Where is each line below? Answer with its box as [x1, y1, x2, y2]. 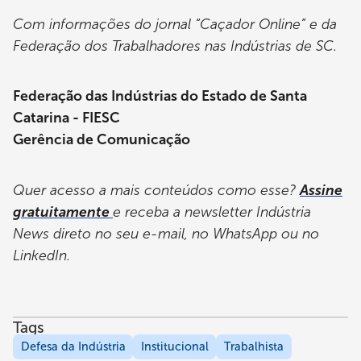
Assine [300, 180, 342, 199]
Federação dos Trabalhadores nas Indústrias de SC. [13, 37, 337, 56]
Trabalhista [223, 339, 284, 355]
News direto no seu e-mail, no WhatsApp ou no [13, 224, 319, 243]
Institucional [140, 339, 209, 355]
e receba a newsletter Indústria [113, 202, 311, 221]
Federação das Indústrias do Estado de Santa [13, 87, 307, 106]
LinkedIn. [13, 246, 70, 264]
